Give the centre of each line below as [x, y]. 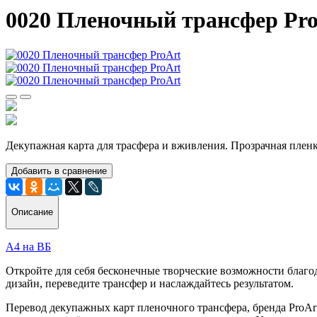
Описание [32, 212]
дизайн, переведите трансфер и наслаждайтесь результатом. [150, 283]
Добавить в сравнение [59, 171]
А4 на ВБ [28, 246]
